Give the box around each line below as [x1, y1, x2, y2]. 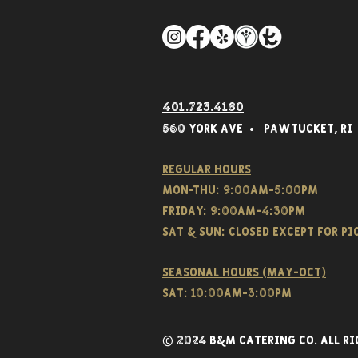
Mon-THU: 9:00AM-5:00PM [162, 182, 318, 198]
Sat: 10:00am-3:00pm [162, 285, 292, 301]
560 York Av [162, 121, 237, 137]
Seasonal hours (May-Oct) [162, 265, 326, 280]
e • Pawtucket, [237, 121, 337, 137]
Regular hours [162, 161, 251, 177]
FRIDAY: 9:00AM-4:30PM [162, 203, 305, 219]
